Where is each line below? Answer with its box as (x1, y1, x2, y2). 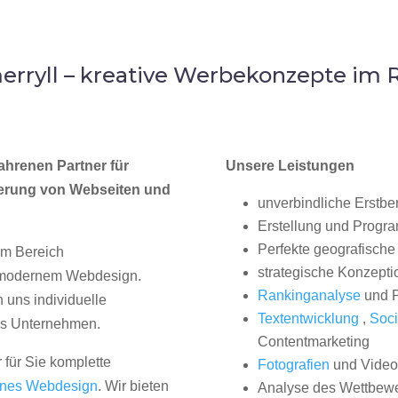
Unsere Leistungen (225, 158, 354, 174)
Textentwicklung (257, 311, 359, 327)
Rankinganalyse (257, 288, 361, 304)
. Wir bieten (98, 378, 170, 394)
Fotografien (257, 357, 330, 373)
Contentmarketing (257, 334, 370, 350)
